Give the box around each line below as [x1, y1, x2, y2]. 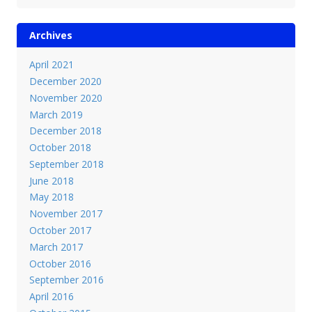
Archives [29, 29, 72, 42]
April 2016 [29, 290, 74, 304]
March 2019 [29, 107, 83, 121]
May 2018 [29, 190, 74, 204]
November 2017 [29, 207, 102, 221]
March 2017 [29, 240, 83, 253]
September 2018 [29, 157, 104, 171]
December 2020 [29, 74, 102, 88]
